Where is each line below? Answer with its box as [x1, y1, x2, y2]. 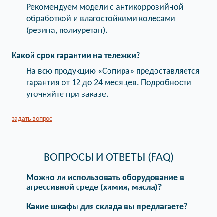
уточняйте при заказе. [26, 90, 108, 99]
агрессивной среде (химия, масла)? [26, 183, 162, 192]
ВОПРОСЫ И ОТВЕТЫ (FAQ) [43, 152, 174, 164]
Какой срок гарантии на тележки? [12, 51, 140, 61]
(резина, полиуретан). [26, 26, 108, 35]
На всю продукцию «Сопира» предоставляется [26, 67, 200, 76]
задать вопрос [12, 115, 52, 123]
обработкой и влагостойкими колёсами [26, 15, 175, 24]
